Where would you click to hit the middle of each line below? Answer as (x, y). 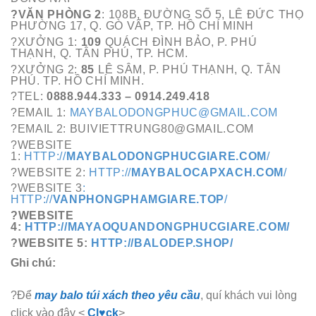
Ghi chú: (33, 262)
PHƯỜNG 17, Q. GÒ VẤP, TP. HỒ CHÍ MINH (133, 26)
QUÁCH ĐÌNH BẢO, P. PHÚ (181, 42)
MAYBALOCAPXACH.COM (207, 172)
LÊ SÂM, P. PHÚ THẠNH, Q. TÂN (189, 69)
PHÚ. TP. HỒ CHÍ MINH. (78, 80)
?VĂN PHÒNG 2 (56, 14)
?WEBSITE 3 (47, 188)
